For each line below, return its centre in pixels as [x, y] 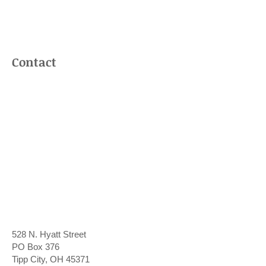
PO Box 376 [36, 247]
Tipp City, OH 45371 [51, 259]
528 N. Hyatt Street [49, 234]
